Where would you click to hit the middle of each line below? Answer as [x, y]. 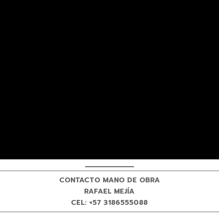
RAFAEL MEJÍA [109, 192]
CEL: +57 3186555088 [109, 203]
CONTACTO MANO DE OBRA [109, 180]
